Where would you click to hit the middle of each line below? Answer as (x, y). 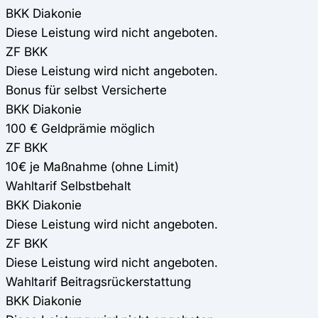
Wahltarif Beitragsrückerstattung (98, 282)
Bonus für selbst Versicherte (86, 90)
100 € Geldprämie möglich (80, 128)
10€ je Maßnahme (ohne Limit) (92, 167)
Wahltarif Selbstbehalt (68, 186)
